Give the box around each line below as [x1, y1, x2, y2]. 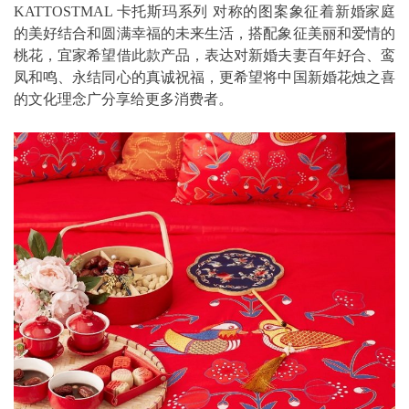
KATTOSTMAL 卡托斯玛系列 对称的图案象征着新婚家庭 [14, 3, 395, 19]
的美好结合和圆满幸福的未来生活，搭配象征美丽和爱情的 [14, 25, 395, 41]
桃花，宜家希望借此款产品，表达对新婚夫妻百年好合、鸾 [14, 47, 395, 63]
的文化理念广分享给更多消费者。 [14, 90, 233, 107]
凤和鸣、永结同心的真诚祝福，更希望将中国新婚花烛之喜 [14, 68, 395, 85]
